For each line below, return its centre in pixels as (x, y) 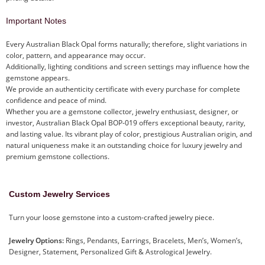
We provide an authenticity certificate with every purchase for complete (123, 89)
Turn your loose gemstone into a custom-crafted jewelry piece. (112, 217)
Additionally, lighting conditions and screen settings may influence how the (128, 66)
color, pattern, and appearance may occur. (76, 55)
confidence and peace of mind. (56, 100)
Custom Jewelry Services (59, 194)
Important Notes (36, 20)
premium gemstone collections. (58, 156)
